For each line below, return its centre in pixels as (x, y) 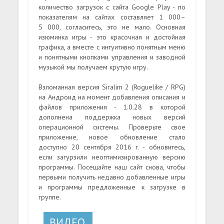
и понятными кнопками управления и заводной (112, 57)
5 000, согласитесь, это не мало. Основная (112, 27)
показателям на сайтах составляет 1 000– (112, 17)
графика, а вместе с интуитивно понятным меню (112, 47)
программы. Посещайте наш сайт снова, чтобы (112, 167)
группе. (50, 197)
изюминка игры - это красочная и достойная (112, 37)
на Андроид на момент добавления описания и (112, 97)
